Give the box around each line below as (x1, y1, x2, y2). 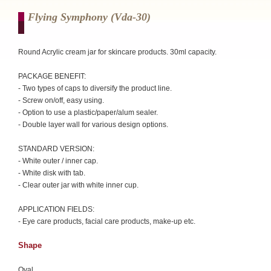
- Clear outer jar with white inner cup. (18, 181, 139, 189)
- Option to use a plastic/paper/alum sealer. (18, 108, 158, 117)
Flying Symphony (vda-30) (28, 11, 151, 23)
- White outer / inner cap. (18, 157, 98, 165)
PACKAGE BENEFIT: (18, 72, 86, 80)
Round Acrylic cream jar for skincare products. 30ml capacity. (18, 48, 217, 56)
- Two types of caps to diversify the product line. (18, 84, 172, 93)
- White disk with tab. (18, 169, 85, 177)
